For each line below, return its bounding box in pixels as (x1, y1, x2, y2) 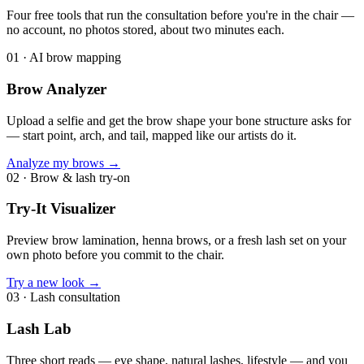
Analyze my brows (6, 155, 104, 170)
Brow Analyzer (6, 80, 106, 97)
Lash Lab (6, 319, 71, 337)
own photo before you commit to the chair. (6, 248, 224, 262)
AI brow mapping (29, 50, 121, 65)
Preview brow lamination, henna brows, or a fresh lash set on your (6, 233, 346, 248)
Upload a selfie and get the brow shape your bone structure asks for (6, 113, 351, 128)
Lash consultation (30, 290, 120, 305)
